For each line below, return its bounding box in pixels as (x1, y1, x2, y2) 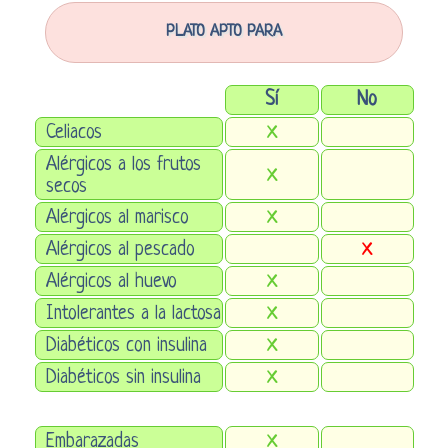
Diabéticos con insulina (45, 335, 207, 357)
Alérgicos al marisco (45, 207, 189, 229)
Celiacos (45, 122, 102, 144)
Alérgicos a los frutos (45, 154, 201, 176)
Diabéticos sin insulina (45, 367, 201, 389)
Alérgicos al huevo (45, 271, 177, 293)
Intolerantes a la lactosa (45, 303, 221, 325)
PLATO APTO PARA (165, 22, 282, 41)
